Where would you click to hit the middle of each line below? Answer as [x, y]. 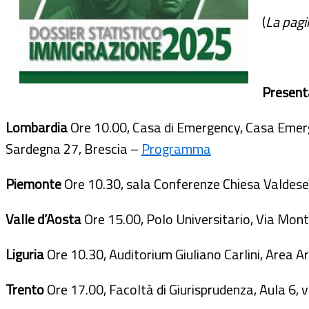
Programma [176, 148]
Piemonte [35, 183]
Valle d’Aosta [45, 219]
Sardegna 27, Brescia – [73, 148]
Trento [26, 289]
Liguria [26, 254]
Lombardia [38, 127]
